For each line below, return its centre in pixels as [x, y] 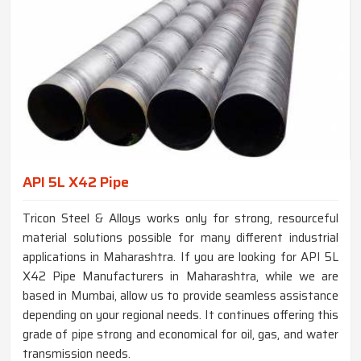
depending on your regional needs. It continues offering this [180, 315]
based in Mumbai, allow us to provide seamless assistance [180, 295]
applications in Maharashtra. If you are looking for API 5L [180, 257]
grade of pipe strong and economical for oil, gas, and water [180, 334]
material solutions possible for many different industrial [180, 237]
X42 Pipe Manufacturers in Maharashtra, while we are [180, 276]
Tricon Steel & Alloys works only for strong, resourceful [180, 218]
